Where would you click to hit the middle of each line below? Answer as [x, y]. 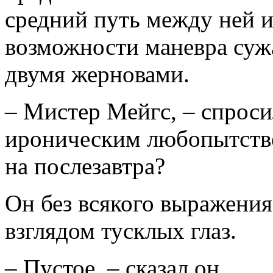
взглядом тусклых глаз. [121, 231]
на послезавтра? [85, 166]
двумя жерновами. [97, 74]
